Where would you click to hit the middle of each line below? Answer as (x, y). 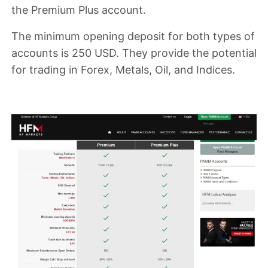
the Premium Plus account (77, 10)
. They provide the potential (186, 53)
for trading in (46, 70)
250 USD (94, 53)
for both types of (210, 36)
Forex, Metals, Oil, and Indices (156, 70)
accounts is (42, 53)
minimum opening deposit (100, 36)
